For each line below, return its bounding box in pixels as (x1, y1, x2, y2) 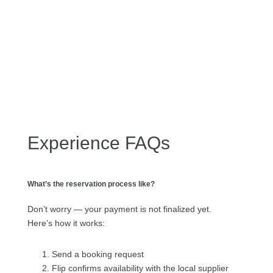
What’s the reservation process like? (27, 180, 155, 188)
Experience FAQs (27, 133, 170, 153)
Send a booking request (51, 249, 144, 260)
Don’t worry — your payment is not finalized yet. (27, 204, 211, 214)
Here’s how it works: (27, 218, 105, 229)
